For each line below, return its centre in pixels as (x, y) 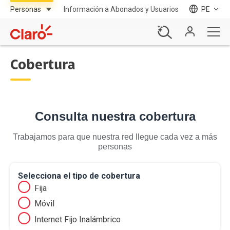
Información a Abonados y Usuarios (121, 9)
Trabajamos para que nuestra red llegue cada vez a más (115, 137)
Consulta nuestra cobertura (115, 116)
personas (115, 147)
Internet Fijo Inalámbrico (78, 219)
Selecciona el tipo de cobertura (79, 176)
